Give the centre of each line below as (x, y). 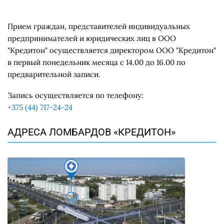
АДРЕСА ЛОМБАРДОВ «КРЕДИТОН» (91, 132)
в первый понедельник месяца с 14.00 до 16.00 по (96, 62)
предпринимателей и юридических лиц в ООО (92, 38)
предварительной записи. (54, 74)
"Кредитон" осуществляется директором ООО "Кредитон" (112, 50)
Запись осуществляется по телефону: (75, 95)
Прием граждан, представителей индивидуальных (99, 26)
